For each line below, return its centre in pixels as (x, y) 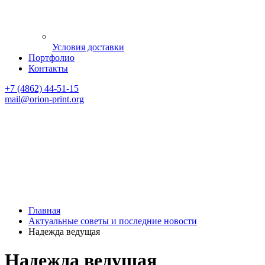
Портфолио (51, 58)
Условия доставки (88, 47)
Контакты (48, 68)
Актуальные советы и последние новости (113, 221)
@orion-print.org (52, 99)
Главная (44, 210)
